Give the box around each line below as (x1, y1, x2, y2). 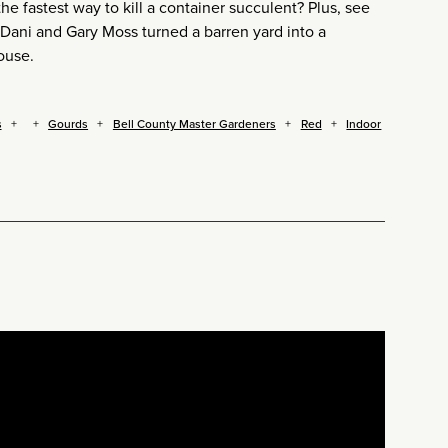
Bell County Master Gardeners (112, 114, 276, 133)
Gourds (48, 114, 89, 133)
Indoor (346, 114, 382, 133)
